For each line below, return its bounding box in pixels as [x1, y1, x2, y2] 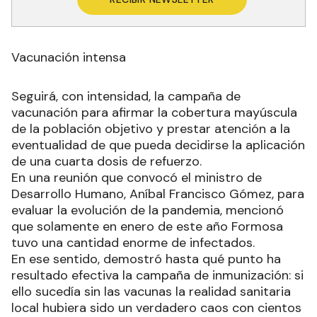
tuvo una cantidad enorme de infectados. [11, 234, 255, 251]
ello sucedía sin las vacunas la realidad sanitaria [11, 282, 291, 300]
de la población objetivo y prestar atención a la [11, 120, 290, 137]
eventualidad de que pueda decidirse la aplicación [11, 136, 305, 154]
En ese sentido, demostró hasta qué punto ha [11, 250, 281, 267]
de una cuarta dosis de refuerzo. [11, 152, 202, 170]
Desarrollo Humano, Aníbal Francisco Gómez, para [11, 185, 304, 202]
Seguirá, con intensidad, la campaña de [11, 87, 241, 105]
